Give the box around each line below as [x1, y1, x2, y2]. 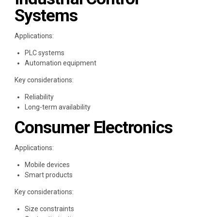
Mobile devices [25, 161, 70, 169]
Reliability [25, 93, 54, 101]
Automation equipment [25, 59, 96, 67]
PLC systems [25, 49, 64, 57]
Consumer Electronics [15, 118, 172, 138]
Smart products [25, 171, 73, 179]
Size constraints [25, 205, 74, 213]
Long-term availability [25, 103, 91, 111]
